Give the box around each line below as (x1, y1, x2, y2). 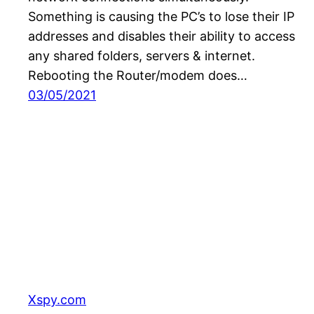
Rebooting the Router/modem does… (28, 68, 247, 83)
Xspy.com (28, 292, 86, 307)
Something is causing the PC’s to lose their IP (28, 9, 294, 25)
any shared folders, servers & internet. (28, 48, 255, 64)
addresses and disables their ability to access (28, 29, 295, 44)
